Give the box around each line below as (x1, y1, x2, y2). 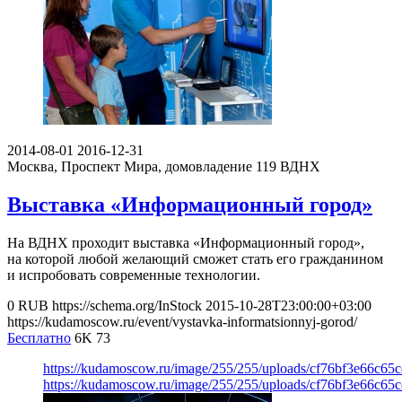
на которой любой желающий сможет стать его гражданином (7, 251, 383, 267)
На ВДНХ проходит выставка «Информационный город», (7, 235, 364, 251)
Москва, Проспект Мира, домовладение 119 (7, 159, 276, 175)
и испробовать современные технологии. (7, 267, 260, 284)
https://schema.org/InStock (52, 298, 202, 314)
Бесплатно (7, 330, 71, 346)
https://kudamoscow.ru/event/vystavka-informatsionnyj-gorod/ (7, 314, 357, 330)
